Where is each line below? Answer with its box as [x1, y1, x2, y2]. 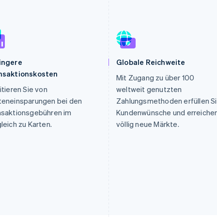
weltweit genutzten [116, 84, 182, 94]
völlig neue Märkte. [116, 119, 179, 129]
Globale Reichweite [116, 57, 186, 67]
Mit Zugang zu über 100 [116, 73, 195, 82]
